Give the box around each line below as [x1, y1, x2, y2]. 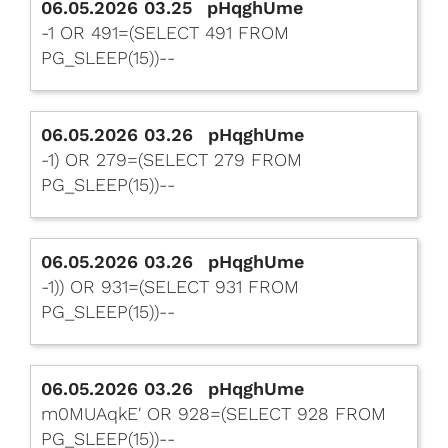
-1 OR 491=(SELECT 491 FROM [41, 22, 289, 43]
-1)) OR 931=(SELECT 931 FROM [41, 276, 299, 297]
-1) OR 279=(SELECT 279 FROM [41, 149, 302, 170]
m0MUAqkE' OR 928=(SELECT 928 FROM [41, 403, 386, 424]
